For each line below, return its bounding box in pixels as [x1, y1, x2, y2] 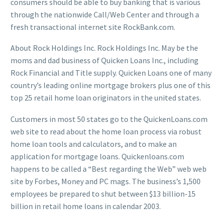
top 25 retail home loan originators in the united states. [10, 93, 201, 103]
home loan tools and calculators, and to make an [10, 138, 177, 149]
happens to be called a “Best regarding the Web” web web [10, 163, 207, 174]
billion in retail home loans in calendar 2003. [10, 201, 161, 211]
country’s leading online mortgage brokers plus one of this [10, 80, 211, 91]
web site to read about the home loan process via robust [10, 126, 202, 136]
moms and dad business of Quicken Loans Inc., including [10, 55, 199, 66]
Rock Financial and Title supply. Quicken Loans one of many [10, 68, 212, 78]
